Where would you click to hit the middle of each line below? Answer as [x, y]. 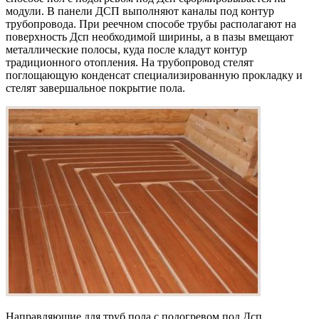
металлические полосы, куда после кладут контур [126, 49]
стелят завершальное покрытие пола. [95, 88]
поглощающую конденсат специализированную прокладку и [154, 75]
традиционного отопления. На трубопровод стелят [130, 62]
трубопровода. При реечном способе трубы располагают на [151, 23]
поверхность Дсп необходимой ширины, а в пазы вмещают [150, 36]
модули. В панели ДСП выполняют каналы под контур [140, 11]
